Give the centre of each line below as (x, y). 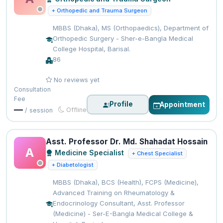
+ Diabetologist (72, 165)
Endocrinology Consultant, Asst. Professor (118, 203)
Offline (76, 110)
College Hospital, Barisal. (91, 49)
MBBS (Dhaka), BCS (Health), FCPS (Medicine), (125, 182)
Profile (121, 104)
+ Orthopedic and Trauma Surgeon (99, 11)
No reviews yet (75, 80)
